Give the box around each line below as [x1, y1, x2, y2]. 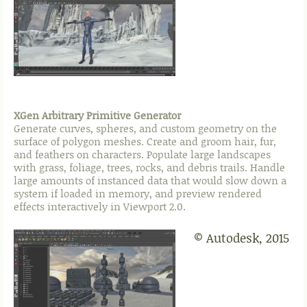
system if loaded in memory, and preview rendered [14, 186, 262, 201]
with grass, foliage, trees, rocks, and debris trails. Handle [14, 160, 285, 175]
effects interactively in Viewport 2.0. [14, 199, 186, 214]
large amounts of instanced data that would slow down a [14, 173, 286, 188]
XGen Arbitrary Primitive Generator [14, 108, 181, 123]
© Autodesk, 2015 [194, 230, 289, 247]
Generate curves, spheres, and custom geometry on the [14, 121, 277, 136]
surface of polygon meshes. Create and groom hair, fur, [14, 134, 276, 149]
